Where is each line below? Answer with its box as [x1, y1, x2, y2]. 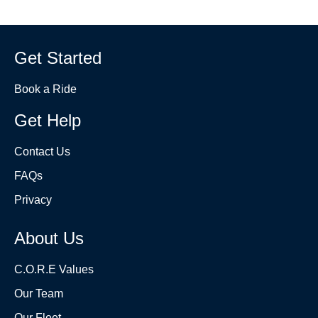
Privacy [14, 193, 52, 206]
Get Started [14, 48, 102, 67]
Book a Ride [14, 82, 77, 95]
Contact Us [14, 145, 70, 158]
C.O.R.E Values [14, 263, 94, 275]
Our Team [14, 287, 63, 300]
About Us [14, 228, 84, 248]
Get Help [14, 110, 81, 130]
